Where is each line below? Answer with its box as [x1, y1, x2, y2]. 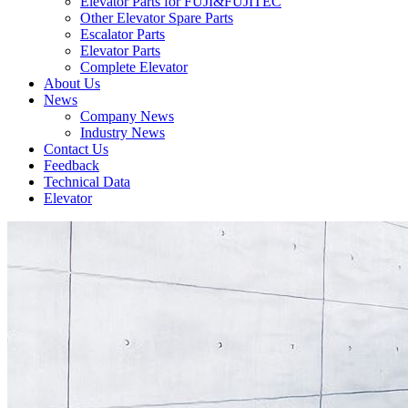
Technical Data [44, 174, 130, 189]
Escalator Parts [80, 26, 165, 42]
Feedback [44, 158, 99, 173]
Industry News [80, 125, 165, 140]
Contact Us [44, 141, 108, 157]
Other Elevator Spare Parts [80, 10, 233, 25]
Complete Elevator [80, 59, 188, 75]
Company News [80, 108, 174, 124]
